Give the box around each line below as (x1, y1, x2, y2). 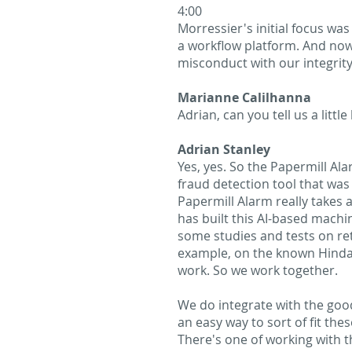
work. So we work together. (178, 262, 338, 279)
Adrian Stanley (178, 141, 270, 158)
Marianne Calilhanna (178, 89, 311, 106)
